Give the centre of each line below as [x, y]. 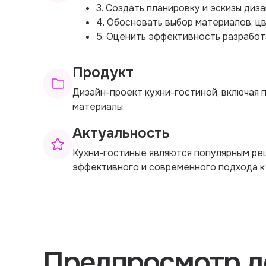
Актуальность [121, 133]
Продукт [103, 72]
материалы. [99, 106]
